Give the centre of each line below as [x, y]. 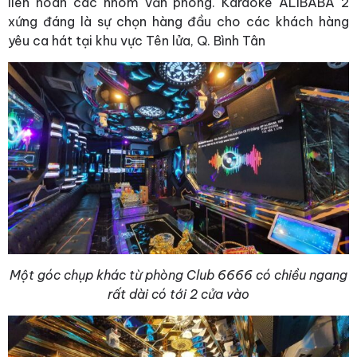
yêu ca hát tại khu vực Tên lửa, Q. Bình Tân [137, 41]
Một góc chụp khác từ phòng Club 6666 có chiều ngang [178, 275]
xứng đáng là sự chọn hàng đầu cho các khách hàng [178, 22]
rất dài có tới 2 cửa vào [178, 294]
